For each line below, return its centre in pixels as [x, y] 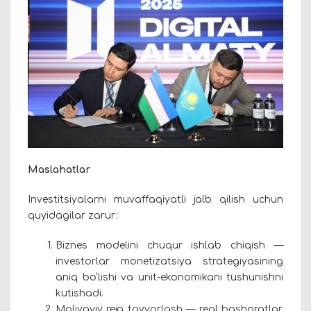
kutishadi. [79, 293]
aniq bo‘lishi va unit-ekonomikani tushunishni [169, 277]
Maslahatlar [59, 169]
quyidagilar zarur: [73, 215]
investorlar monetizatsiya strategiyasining [169, 261]
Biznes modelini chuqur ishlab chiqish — [169, 245]
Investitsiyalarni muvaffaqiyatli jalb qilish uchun [155, 199]
